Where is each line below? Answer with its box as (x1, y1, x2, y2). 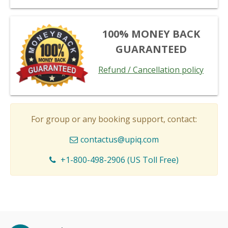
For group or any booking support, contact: (31, 113, 197, 125)
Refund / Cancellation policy (98, 64, 204, 75)
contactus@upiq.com (80, 134, 159, 145)
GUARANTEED (115, 42, 187, 56)
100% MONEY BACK (102, 27, 200, 41)
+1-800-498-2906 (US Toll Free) (61, 154, 179, 165)
